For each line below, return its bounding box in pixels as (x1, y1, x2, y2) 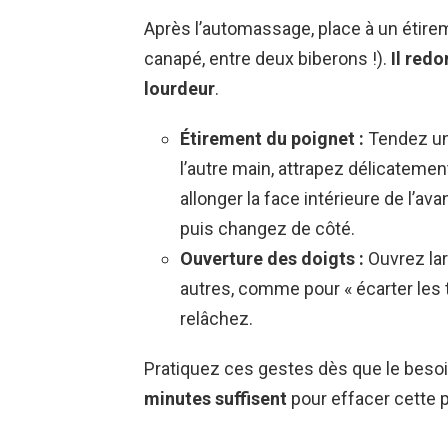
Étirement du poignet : (180, 128, 364, 150)
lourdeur (144, 78, 215, 100)
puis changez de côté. (180, 218, 355, 240)
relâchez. (180, 308, 253, 330)
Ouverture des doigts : (180, 248, 364, 270)
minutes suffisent (144, 388, 287, 410)
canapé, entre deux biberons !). (144, 48, 391, 70)
